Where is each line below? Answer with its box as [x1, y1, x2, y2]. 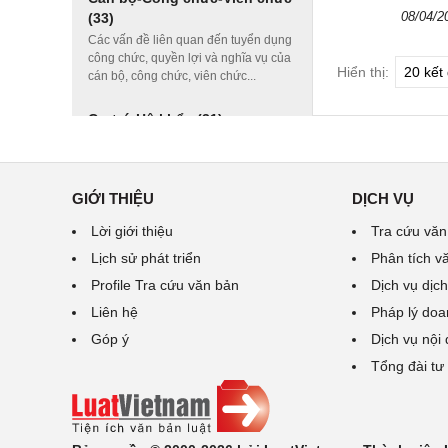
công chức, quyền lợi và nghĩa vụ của [88, 51, 291, 65]
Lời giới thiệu [91, 223, 173, 239]
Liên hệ [91, 304, 138, 320]
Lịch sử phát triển [91, 250, 201, 266]
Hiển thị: [337, 63, 389, 80]
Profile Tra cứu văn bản [91, 277, 239, 293]
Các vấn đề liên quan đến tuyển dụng [88, 33, 292, 47]
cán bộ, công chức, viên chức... [88, 69, 256, 83]
